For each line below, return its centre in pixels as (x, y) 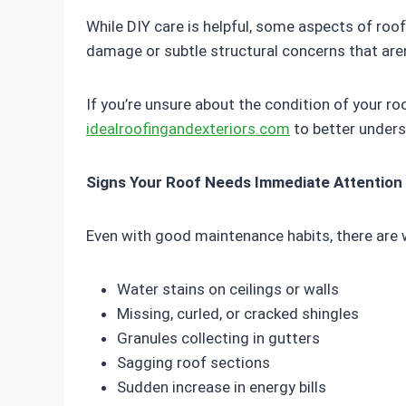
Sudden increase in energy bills (222, 387)
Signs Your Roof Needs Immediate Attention (244, 183)
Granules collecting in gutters (218, 338)
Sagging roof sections (193, 363)
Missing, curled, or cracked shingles (238, 314)
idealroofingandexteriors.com (188, 129)
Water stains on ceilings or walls (228, 290)
